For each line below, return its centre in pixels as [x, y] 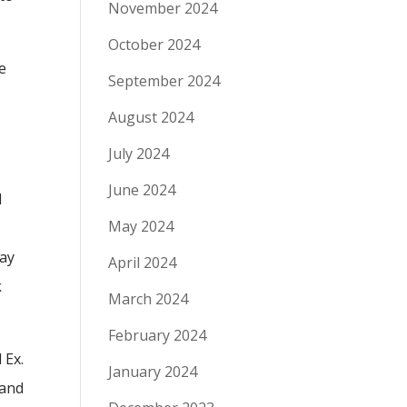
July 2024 [139, 154]
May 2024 [141, 226]
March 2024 [149, 299]
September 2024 [164, 81]
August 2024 [151, 117]
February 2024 [158, 335]
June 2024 [142, 190]
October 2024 [154, 45]
